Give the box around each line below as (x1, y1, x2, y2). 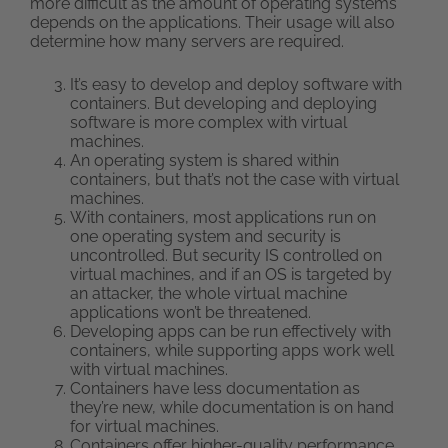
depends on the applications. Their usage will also (30, 13, 395, 32)
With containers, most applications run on (70, 208, 376, 227)
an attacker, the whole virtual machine (70, 284, 347, 303)
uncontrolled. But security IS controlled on (70, 246, 382, 265)
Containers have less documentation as (70, 379, 360, 398)
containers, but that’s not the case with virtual (70, 170, 399, 189)
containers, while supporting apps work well (70, 341, 394, 360)
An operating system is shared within (70, 151, 339, 170)
